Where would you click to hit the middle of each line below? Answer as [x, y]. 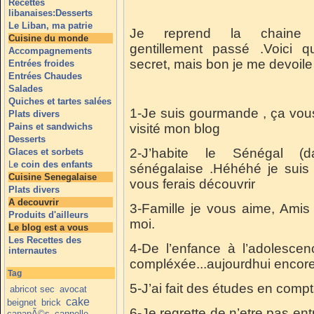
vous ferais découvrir [192, 184]
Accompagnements [50, 51]
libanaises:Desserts [50, 13]
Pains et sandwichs [50, 127]
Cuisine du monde [48, 38]
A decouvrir [34, 202]
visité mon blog [175, 129]
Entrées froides [41, 63]
